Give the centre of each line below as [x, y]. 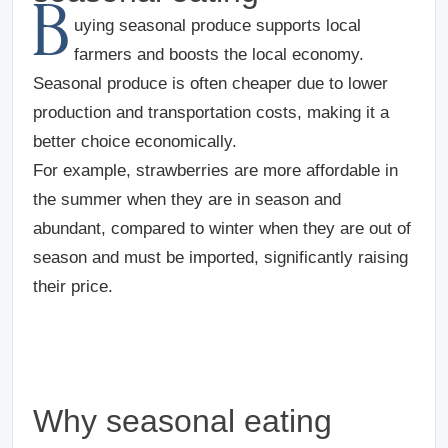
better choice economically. [137, 141]
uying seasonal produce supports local [217, 25]
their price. [73, 286]
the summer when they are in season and [187, 199]
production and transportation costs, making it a [211, 112]
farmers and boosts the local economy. [218, 54]
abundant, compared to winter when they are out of [222, 228]
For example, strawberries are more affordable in [215, 170]
